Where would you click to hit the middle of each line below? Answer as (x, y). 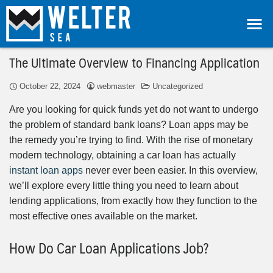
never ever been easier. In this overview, (170, 170)
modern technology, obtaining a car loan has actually (122, 155)
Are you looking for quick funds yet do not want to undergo (134, 109)
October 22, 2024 (50, 86)
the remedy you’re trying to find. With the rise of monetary (131, 140)
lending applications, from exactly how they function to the (133, 200)
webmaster (116, 86)
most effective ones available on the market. (103, 216)
